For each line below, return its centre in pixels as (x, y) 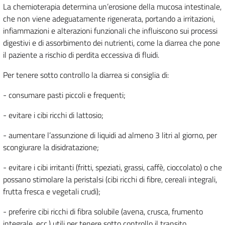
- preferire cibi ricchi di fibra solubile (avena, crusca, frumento (103, 212)
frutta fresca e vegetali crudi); (52, 192)
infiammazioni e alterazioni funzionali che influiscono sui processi (110, 31)
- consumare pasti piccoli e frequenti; (64, 95)
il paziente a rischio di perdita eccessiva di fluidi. (82, 55)
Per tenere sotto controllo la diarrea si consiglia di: (87, 75)
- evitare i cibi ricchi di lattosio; (53, 115)
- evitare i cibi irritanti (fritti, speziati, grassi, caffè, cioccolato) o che (113, 167)
